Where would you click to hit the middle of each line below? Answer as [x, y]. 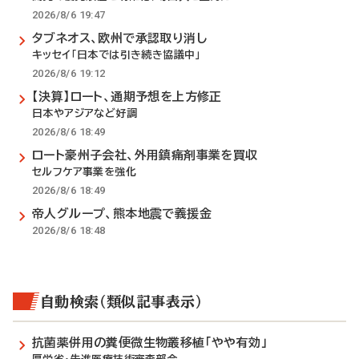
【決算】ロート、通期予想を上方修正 [127, 97]
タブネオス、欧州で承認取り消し [119, 38]
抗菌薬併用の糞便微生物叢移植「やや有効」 [150, 343]
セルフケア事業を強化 [84, 172]
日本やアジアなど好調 [85, 113]
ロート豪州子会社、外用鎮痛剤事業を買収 [145, 155]
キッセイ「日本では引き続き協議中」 [117, 55]
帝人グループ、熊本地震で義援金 [122, 214]
